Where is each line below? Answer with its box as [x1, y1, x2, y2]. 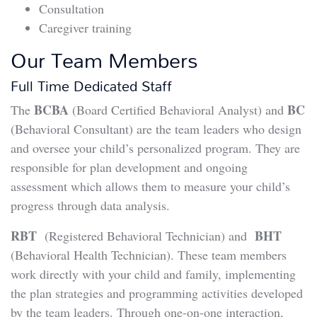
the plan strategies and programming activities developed [11, 284, 303, 301]
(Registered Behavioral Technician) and [37, 226, 255, 244]
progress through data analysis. [11, 196, 170, 214]
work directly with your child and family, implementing [11, 265, 296, 282]
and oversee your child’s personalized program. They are [11, 139, 300, 156]
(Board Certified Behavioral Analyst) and [69, 100, 287, 118]
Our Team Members [11, 39, 198, 80]
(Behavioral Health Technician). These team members [11, 246, 287, 263]
